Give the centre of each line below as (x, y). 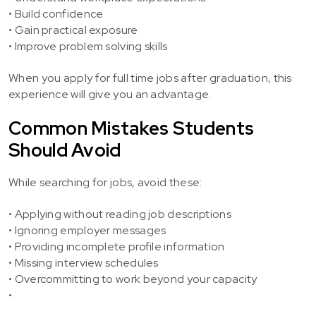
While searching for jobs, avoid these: (105, 182)
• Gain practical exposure (73, 30)
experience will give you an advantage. (110, 94)
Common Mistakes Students (132, 128)
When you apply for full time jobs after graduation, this (150, 78)
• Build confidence (56, 14)
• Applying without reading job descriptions (120, 214)
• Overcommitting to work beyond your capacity (133, 279)
